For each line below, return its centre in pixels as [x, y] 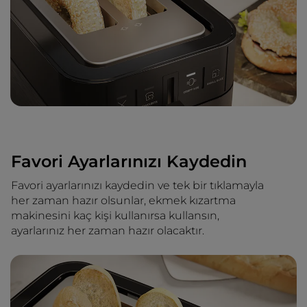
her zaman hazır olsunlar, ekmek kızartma [123, 200]
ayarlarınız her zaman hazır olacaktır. [108, 231]
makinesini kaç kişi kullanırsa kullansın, [115, 216]
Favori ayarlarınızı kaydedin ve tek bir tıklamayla [137, 185]
